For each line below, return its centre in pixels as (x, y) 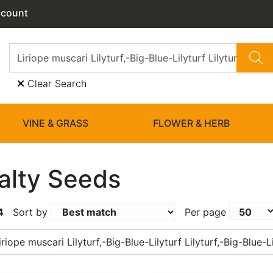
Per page (205, 212)
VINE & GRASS (56, 123)
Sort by (30, 212)
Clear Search (55, 83)
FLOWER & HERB (191, 123)
